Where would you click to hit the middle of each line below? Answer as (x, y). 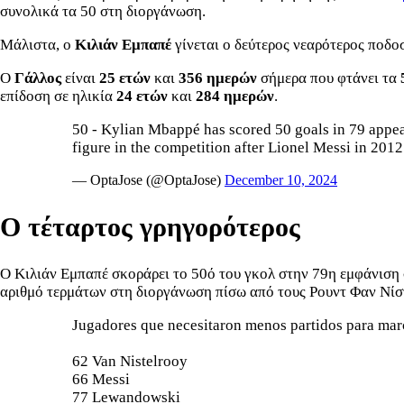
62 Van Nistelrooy (130, 361)
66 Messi (101, 379)
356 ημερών (218, 78)
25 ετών (125, 78)
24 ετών (142, 96)
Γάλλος (40, 78)
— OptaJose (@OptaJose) (148, 179)
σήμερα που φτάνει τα (329, 78)
